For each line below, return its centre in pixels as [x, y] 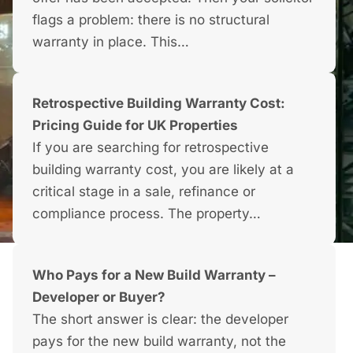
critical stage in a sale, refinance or [144, 191]
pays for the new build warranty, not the [160, 341]
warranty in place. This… [111, 42]
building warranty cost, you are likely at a [163, 169]
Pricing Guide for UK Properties [136, 125]
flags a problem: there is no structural [151, 20]
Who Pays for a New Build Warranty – [154, 275]
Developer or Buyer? [99, 297]
